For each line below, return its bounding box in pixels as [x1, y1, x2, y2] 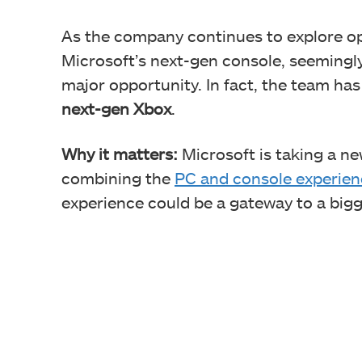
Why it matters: [61, 143, 178, 163]
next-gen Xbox [61, 98, 171, 118]
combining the [61, 167, 175, 187]
